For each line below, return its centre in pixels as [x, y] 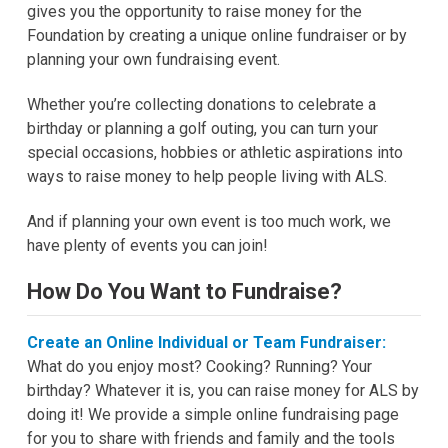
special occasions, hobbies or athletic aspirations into [214, 153]
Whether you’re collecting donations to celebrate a [201, 105]
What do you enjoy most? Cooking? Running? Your [199, 367]
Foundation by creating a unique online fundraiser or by [216, 36]
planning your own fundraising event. [153, 60]
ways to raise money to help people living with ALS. [206, 177]
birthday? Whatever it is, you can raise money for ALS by [222, 391]
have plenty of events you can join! [147, 246]
